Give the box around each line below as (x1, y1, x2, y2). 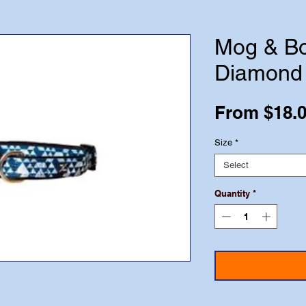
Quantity (214, 188, 250, 199)
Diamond (214, 60, 303, 85)
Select (223, 160, 249, 170)
